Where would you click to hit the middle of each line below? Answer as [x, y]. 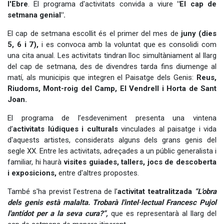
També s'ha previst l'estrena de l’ [63, 191]
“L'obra [204, 191]
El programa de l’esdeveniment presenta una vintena [112, 118]
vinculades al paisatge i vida [167, 129]
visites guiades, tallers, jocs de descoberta [140, 162]
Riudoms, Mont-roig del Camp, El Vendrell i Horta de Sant [112, 88]
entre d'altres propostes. [98, 173]
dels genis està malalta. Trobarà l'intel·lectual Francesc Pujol [112, 202]
